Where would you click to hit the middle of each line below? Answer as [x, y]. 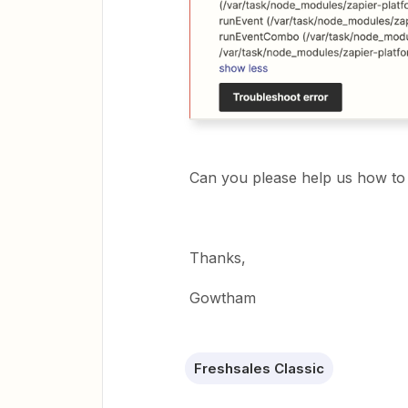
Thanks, [218, 257]
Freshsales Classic [259, 368]
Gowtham [223, 297]
